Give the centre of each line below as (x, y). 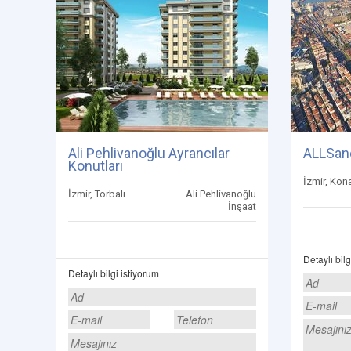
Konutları (96, 166)
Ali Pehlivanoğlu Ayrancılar (149, 153)
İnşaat (242, 206)
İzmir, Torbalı (97, 194)
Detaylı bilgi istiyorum (114, 273)
